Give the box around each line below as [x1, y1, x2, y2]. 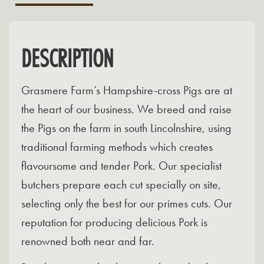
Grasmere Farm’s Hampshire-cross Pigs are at [21, 82, 232, 98]
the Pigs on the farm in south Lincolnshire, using [21, 120, 232, 136]
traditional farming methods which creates [21, 139, 213, 155]
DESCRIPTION [21, 41, 113, 75]
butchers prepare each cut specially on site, [21, 177, 221, 193]
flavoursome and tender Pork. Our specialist [21, 158, 222, 174]
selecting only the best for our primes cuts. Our [21, 196, 232, 212]
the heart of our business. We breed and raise [21, 101, 232, 117]
